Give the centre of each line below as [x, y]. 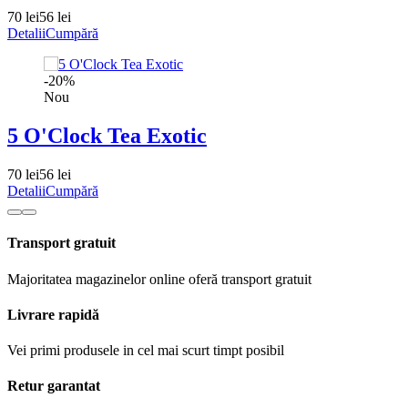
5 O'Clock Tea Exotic [107, 136]
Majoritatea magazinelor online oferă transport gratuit [159, 279]
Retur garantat [54, 386]
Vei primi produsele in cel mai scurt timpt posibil [146, 351]
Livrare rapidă [53, 314]
